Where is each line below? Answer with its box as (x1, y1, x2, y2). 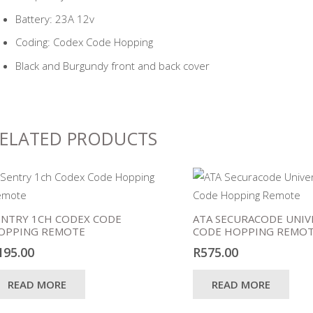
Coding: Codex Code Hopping (15, 35, 153, 49)
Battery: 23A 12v (15, 11, 94, 26)
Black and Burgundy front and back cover (15, 58, 210, 73)
